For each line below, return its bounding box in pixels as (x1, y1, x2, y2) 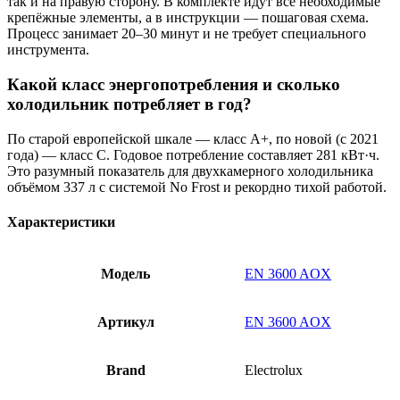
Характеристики (7, 213, 115, 229)
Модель (101, 266, 150, 282)
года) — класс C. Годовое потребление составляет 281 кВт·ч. (7, 146, 379, 162)
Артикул (96, 314, 154, 330)
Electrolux (245, 362, 303, 379)
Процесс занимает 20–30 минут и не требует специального (7, 26, 366, 42)
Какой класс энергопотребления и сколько (7, 74, 340, 94)
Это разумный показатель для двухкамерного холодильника (7, 162, 373, 179)
